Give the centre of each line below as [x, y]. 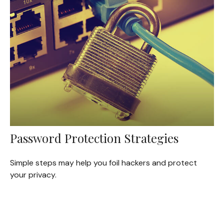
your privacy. [33, 175]
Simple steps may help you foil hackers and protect [103, 163]
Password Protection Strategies [94, 138]
